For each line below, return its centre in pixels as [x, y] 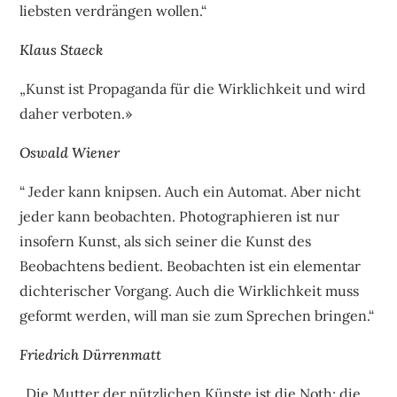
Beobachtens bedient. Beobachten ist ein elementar [191, 266]
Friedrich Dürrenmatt [91, 355]
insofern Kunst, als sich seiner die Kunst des [166, 241]
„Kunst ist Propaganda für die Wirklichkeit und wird [193, 89]
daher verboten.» [76, 114]
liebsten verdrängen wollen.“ [113, 11]
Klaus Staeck [62, 50]
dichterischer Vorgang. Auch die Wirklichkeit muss [190, 291]
